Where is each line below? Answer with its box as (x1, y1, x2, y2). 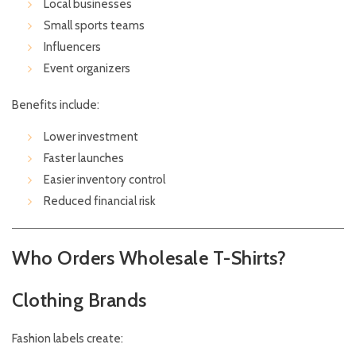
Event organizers (44, 61, 130, 76)
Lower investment (44, 130, 138, 145)
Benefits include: (12, 98, 99, 113)
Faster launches (44, 151, 124, 166)
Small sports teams (44, 18, 145, 33)
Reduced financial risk (44, 194, 156, 209)
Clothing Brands (12, 288, 147, 312)
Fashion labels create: (12, 331, 123, 346)
